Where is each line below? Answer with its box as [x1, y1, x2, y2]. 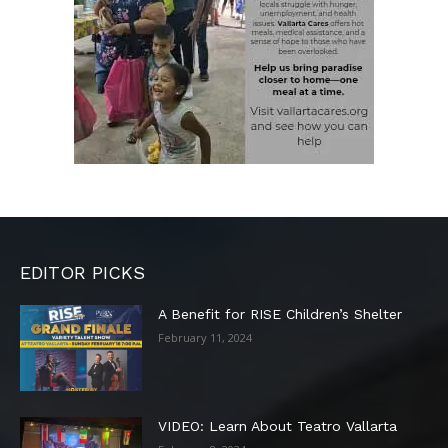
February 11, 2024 [158, 329, 253, 345]
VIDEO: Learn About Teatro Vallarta [158, 417, 398, 434]
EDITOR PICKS [20, 261, 145, 283]
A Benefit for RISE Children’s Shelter [158, 305, 403, 322]
